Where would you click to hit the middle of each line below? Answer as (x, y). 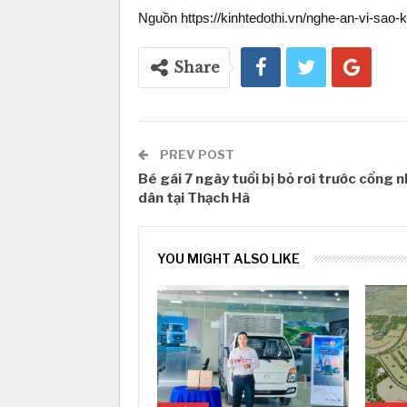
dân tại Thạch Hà (194, 198)
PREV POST (196, 154)
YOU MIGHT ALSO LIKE (228, 258)
